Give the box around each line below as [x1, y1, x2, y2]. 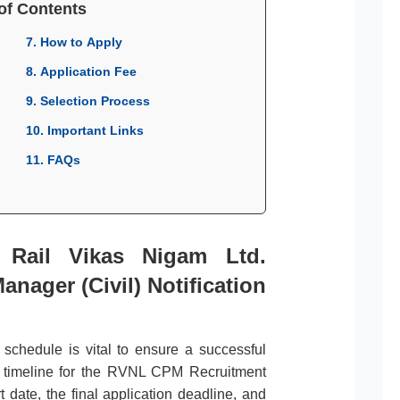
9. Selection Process [26, 93, 150, 108]
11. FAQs [26, 152, 80, 167]
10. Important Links [26, 122, 144, 137]
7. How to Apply [26, 34, 122, 49]
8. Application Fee [26, 63, 137, 79]
